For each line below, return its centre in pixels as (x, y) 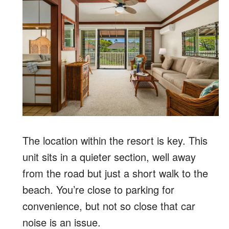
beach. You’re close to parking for (98, 189)
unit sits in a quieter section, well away (109, 156)
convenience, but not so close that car (109, 205)
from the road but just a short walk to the (115, 173)
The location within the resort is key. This (115, 140)
